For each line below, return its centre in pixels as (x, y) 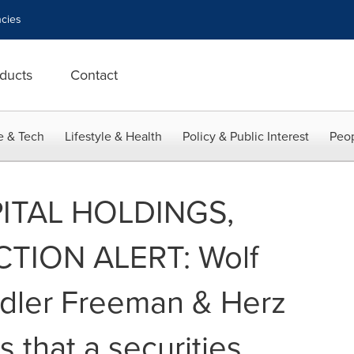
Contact (94, 75)
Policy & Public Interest (246, 136)
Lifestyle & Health (113, 136)
